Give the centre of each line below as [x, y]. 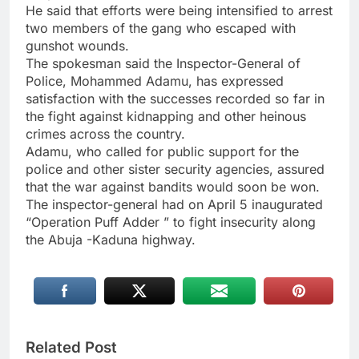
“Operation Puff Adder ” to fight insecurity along [171, 222]
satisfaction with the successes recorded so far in [175, 98]
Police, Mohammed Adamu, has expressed [155, 81]
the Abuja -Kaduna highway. [111, 239]
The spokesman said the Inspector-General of [163, 63]
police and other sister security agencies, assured [175, 169]
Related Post [71, 347]
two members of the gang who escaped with [161, 28]
